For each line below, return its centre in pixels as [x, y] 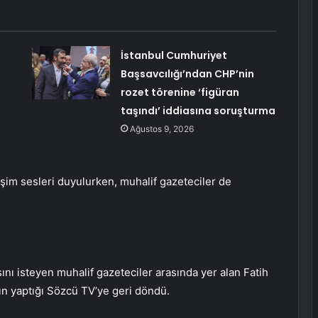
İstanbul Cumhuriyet [174, 56]
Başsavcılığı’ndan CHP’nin [187, 74]
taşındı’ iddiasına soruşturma [198, 111]
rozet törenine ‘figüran [180, 93]
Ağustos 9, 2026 [161, 129]
